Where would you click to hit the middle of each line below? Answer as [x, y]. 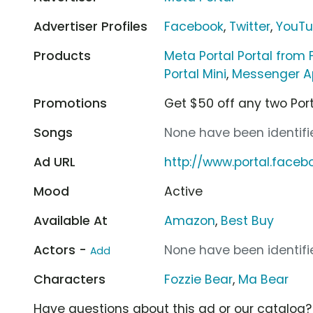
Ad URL [54, 162]
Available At [71, 220]
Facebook [194, 26]
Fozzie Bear [199, 279]
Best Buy [248, 220]
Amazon [190, 220]
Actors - [62, 250]
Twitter [250, 26]
